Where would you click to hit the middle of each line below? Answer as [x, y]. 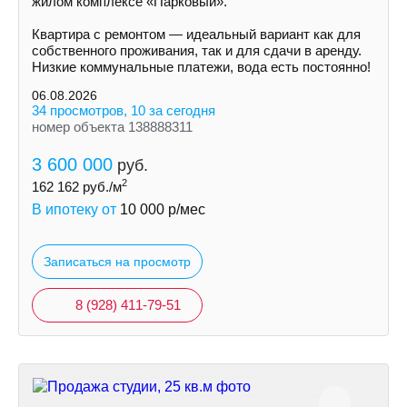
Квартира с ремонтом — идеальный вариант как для [196, 34]
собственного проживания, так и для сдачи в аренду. [197, 50]
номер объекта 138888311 [112, 127]
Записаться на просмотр [117, 262]
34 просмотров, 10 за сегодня [124, 110]
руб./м [100, 187]
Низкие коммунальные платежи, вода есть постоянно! [201, 67]
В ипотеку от [76, 209]
